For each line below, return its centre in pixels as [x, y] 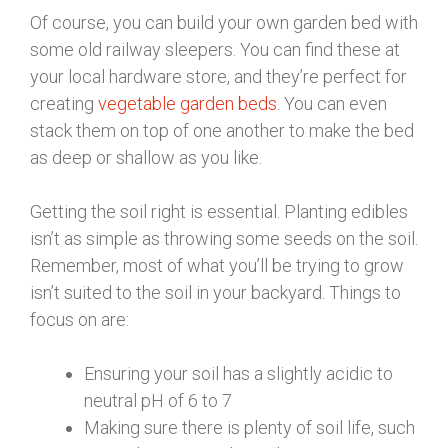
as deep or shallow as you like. [146, 157]
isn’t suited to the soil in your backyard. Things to [215, 292]
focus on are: [79, 319]
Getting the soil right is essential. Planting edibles [219, 211]
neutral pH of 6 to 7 [158, 400]
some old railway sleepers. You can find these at [215, 49]
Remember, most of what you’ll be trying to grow [217, 265]
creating [64, 103]
